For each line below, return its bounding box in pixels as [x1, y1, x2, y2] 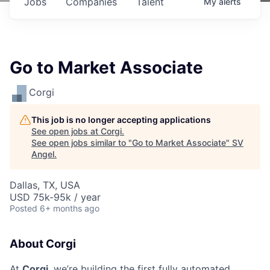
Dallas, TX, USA [10, 179, 80, 191]
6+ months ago [40, 203, 99, 213]
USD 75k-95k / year [10, 191, 101, 203]
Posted [10, 203, 37, 213]
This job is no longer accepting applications [31, 115, 211, 125]
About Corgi [10, 237, 76, 251]
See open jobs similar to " [31, 137, 132, 148]
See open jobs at [31, 126, 101, 136]
